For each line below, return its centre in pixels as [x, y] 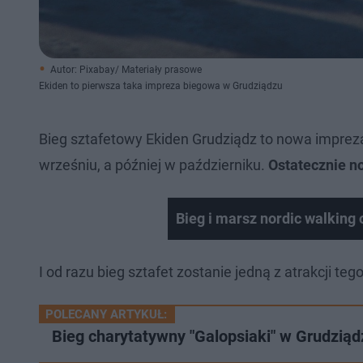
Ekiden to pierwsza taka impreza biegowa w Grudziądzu [161, 86]
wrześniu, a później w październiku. [154, 165]
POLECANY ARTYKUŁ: [106, 314]
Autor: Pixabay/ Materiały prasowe [126, 70]
